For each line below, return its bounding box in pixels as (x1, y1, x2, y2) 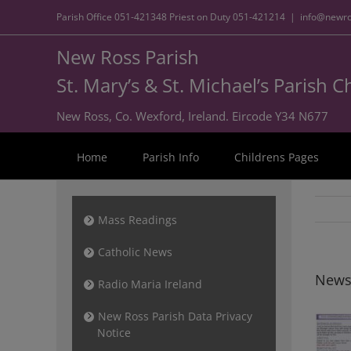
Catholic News (98, 244, 172, 259)
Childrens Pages (234, 150, 319, 165)
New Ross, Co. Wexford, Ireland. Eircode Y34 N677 (56, 108, 328, 124)
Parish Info (143, 150, 199, 165)
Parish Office (56, 10, 114, 24)
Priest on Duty (167, 10, 233, 24)
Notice (97, 325, 131, 340)
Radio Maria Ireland (98, 277, 202, 291)
